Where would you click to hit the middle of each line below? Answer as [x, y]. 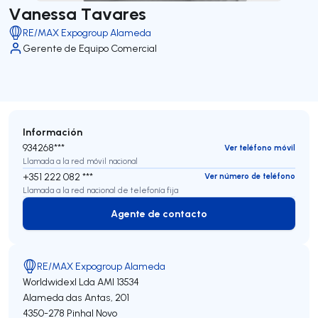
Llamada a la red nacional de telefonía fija [100, 190]
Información [53, 132]
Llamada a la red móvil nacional [80, 161]
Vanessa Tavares [77, 13]
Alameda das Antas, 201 [76, 297]
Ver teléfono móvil [260, 147]
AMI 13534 [118, 282]
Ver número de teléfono [250, 176]
